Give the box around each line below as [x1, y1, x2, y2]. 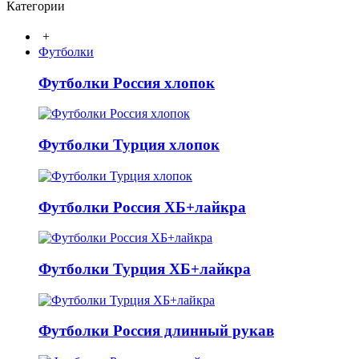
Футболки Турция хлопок [38, 136, 220, 154]
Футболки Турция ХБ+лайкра [38, 260, 251, 278]
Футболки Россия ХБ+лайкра [38, 198, 246, 216]
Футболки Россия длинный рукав [38, 322, 274, 340]
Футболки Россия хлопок [38, 74, 215, 91]
